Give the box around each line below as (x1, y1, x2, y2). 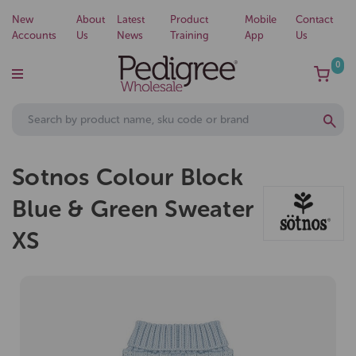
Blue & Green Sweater (12, 195, 253, 224)
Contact (295, 14, 333, 25)
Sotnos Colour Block (12, 163, 243, 192)
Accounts (12, 29, 56, 41)
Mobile (245, 14, 277, 25)
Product (170, 14, 209, 25)
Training (170, 29, 210, 41)
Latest (117, 14, 145, 25)
